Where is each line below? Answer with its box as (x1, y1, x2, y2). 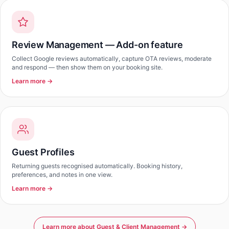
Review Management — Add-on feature (12, 39, 183, 50)
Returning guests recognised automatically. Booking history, (12, 162, 182, 170)
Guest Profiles (12, 147, 75, 157)
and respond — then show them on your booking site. (12, 63, 163, 71)
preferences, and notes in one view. (12, 171, 112, 178)
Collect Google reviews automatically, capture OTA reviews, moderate (12, 55, 212, 62)
